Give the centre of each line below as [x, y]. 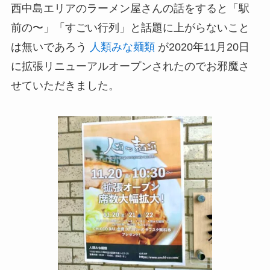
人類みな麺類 [122, 47]
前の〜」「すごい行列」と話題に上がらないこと [130, 27]
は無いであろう [50, 47]
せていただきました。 [65, 85]
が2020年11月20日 [202, 47]
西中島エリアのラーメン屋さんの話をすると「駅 [130, 8]
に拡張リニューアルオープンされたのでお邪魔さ [130, 66]
